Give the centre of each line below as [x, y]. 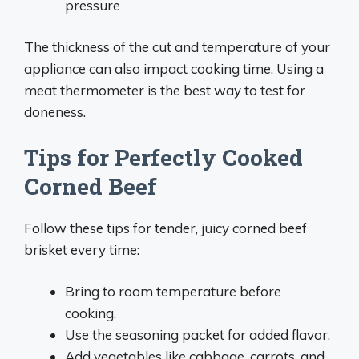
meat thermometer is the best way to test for [165, 90]
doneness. [55, 112]
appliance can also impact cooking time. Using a [174, 69]
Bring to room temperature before [173, 291]
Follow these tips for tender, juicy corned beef [165, 228]
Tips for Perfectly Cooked [163, 157]
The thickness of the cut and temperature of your [177, 47]
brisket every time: [82, 249]
